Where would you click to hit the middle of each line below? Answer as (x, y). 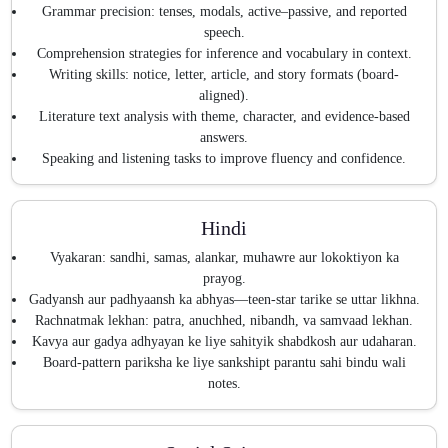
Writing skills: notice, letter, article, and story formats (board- (224, 74)
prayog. (224, 279)
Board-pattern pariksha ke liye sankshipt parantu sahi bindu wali (224, 363)
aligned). (224, 95)
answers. (224, 137)
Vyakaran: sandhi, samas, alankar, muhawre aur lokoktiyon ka (224, 258)
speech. (224, 32)
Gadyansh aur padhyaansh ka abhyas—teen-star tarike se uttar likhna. (224, 300)
